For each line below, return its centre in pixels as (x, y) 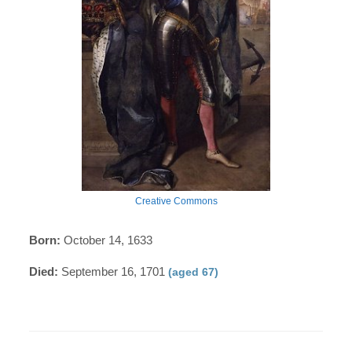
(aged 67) (194, 271)
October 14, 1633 (107, 240)
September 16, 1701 (114, 271)
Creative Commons (176, 201)
